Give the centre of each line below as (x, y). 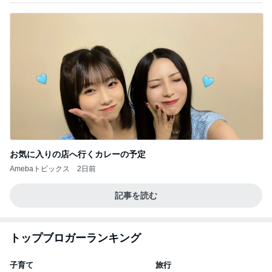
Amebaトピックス (40, 169)
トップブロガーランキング (75, 238)
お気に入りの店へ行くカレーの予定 (78, 154)
